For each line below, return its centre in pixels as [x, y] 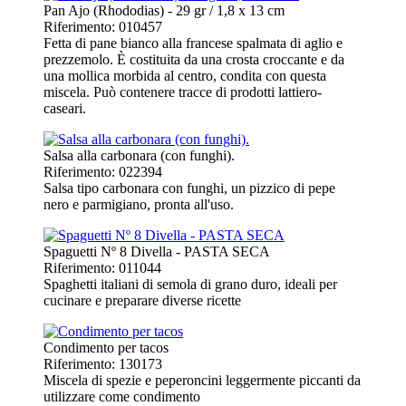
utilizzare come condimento [122, 396]
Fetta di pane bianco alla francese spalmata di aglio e [193, 43]
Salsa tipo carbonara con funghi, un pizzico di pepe [189, 188]
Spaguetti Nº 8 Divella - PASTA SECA [157, 251]
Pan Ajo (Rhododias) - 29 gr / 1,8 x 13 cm [164, 10]
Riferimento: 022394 [103, 171]
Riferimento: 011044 [102, 267]
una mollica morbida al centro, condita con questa [185, 75]
